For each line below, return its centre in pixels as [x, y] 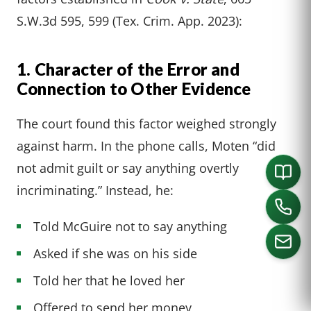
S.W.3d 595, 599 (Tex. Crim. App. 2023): [129, 21]
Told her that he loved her [109, 280]
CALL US [153, 291]
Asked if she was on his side [115, 253]
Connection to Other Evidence [134, 89]
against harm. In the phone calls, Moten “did [146, 146]
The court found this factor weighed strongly [146, 124]
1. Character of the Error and [128, 69]
